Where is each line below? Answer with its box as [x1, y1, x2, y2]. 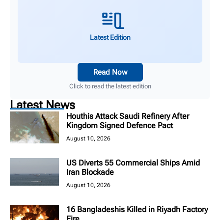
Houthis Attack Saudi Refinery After [66, 111, 189, 121]
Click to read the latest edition [69, 82, 151, 90]
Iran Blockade [66, 167, 114, 177]
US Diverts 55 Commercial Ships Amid [66, 158, 200, 168]
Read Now [93, 68, 127, 77]
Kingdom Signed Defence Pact [66, 121, 173, 131]
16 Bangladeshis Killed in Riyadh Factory [66, 205, 208, 215]
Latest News [10, 98, 75, 112]
